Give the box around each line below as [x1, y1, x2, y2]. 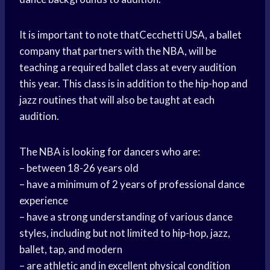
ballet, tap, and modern [19, 243, 122, 256]
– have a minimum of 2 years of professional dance [19, 178, 245, 191]
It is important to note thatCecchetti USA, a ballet [19, 28, 242, 42]
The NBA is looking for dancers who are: [19, 145, 200, 159]
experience [19, 194, 68, 207]
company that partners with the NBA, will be [19, 45, 216, 58]
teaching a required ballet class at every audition [19, 61, 236, 74]
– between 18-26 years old [19, 162, 139, 175]
